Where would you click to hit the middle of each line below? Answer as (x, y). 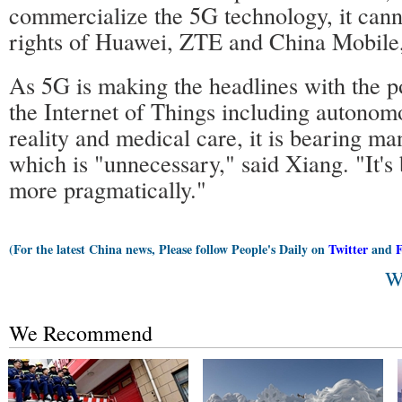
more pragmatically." (108, 189)
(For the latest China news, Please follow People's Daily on (169, 249)
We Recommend (81, 333)
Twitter (348, 249)
